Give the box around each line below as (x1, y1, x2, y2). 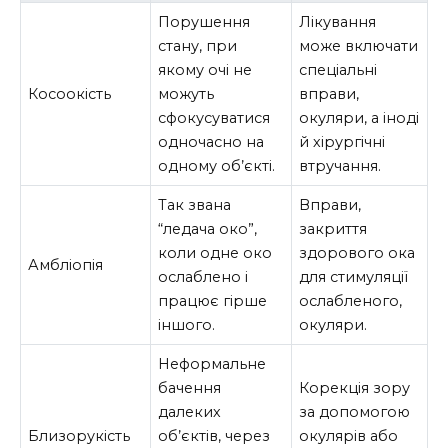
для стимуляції (299, 267, 409, 286)
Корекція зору (299, 378, 411, 397)
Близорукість (28, 426, 131, 445)
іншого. (158, 315, 216, 334)
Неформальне (158, 354, 267, 373)
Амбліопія (28, 255, 104, 274)
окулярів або (299, 426, 399, 445)
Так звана (158, 195, 232, 214)
